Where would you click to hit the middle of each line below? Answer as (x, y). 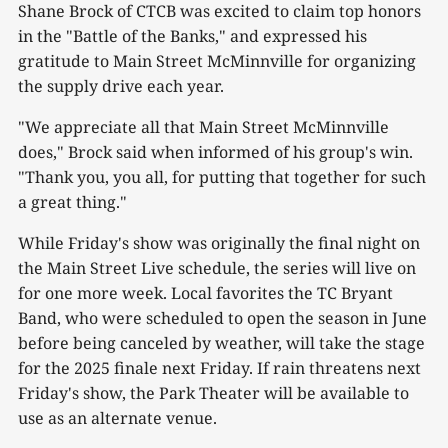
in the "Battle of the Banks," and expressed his (192, 36)
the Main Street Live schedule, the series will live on (217, 268)
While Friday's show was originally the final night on (219, 243)
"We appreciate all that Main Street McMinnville (203, 127)
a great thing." (72, 202)
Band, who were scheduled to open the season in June (222, 318)
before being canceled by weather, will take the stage (221, 343)
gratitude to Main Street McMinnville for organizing (217, 61)
